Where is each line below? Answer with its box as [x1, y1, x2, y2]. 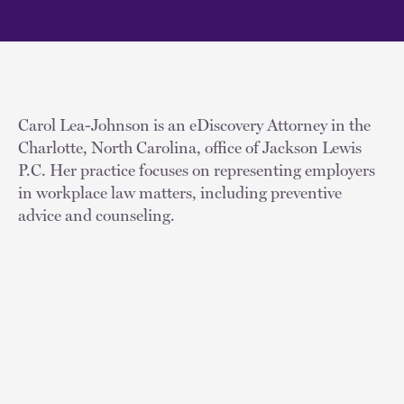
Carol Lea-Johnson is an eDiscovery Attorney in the [18, 115, 371, 134]
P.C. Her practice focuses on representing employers [18, 160, 375, 179]
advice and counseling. [18, 205, 175, 225]
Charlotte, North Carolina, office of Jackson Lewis [18, 137, 362, 157]
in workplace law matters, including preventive [18, 182, 342, 202]
